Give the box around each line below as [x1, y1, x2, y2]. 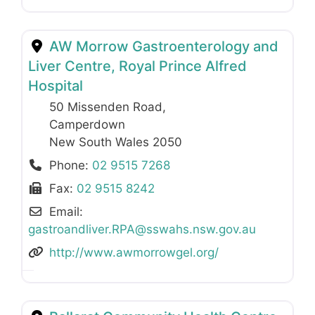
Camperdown [49, 117, 125, 132]
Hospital [28, 77, 83, 95]
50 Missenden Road [49, 100, 162, 115]
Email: [49, 205, 84, 219]
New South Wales [49, 135, 153, 150]
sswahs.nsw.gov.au [146, 222, 256, 237]
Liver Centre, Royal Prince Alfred [28, 58, 247, 75]
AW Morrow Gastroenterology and [46, 38, 278, 56]
